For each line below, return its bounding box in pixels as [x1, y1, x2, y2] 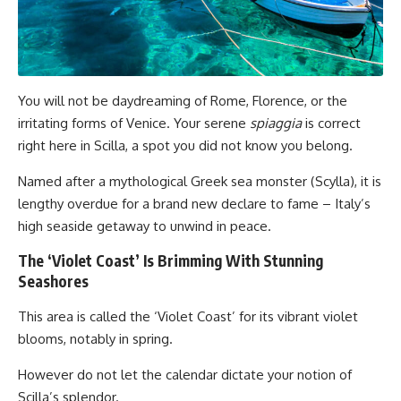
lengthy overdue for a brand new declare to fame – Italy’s [18, 194, 371, 212]
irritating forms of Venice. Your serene [18, 114, 250, 132]
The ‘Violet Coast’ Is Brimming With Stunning [18, 250, 323, 270]
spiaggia [250, 114, 302, 132]
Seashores [18, 270, 89, 291]
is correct [302, 114, 361, 132]
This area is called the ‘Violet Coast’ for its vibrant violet [18, 307, 358, 325]
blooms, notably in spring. [18, 329, 173, 347]
